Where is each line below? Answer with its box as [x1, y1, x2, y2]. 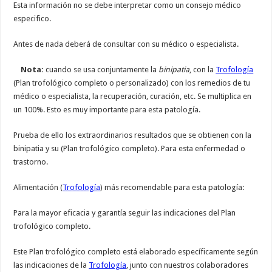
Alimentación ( [13, 183, 63, 192]
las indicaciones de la [13, 260, 89, 270]
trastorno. [13, 157, 49, 167]
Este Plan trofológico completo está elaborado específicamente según [13, 247, 259, 257]
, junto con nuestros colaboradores [126, 260, 249, 270]
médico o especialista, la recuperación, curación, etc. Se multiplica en [13, 92, 252, 101]
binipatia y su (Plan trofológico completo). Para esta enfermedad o [13, 144, 246, 154]
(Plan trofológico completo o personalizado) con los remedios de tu [13, 78, 251, 88]
